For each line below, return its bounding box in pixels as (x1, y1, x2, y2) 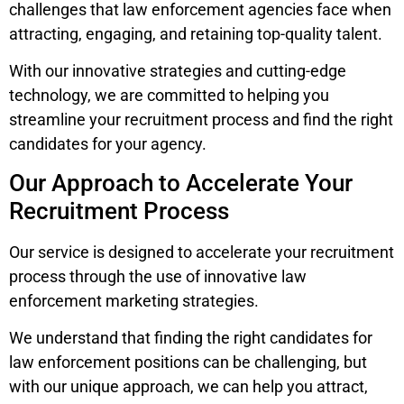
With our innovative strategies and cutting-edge (9, 61, 346, 81)
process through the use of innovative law (9, 266, 307, 286)
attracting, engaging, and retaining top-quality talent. (9, 23, 382, 43)
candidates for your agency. (9, 134, 207, 154)
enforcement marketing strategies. (9, 290, 259, 310)
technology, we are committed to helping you (9, 86, 329, 106)
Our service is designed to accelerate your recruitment (9, 242, 394, 262)
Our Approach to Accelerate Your (9, 169, 353, 197)
